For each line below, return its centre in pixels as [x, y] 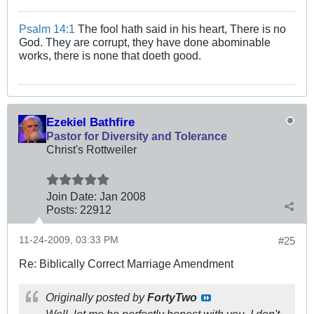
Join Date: [71, 197]
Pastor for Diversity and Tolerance [137, 136]
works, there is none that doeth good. [110, 56]
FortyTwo [172, 298]
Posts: [62, 210]
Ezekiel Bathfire [90, 122]
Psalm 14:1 [47, 29]
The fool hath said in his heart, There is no [180, 29]
